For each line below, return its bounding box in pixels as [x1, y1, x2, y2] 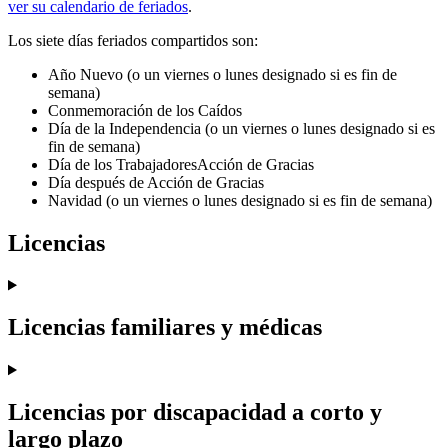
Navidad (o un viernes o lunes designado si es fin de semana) [48, 191, 432, 209]
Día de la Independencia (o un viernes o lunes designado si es [48, 119, 435, 137]
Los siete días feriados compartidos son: [8, 31, 258, 49]
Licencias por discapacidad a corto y [8, 399, 382, 426]
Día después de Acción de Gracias [48, 173, 264, 191]
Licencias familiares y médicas [8, 314, 322, 341]
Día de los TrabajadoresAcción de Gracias [48, 155, 314, 173]
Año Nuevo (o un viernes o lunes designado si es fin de [48, 65, 397, 83]
